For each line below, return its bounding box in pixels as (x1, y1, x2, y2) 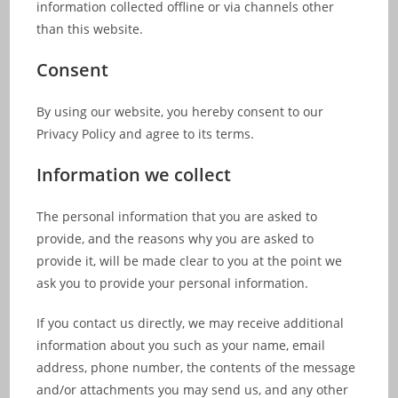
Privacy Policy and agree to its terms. (36, 125, 255, 142)
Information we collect (36, 163, 232, 187)
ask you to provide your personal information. (36, 275, 309, 291)
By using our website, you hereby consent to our (36, 103, 324, 120)
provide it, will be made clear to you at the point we (36, 252, 343, 269)
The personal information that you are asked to (36, 208, 318, 225)
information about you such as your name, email (36, 337, 326, 354)
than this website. (36, 20, 144, 37)
